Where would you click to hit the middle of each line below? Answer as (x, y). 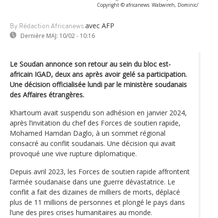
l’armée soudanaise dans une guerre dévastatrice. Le (92, 182)
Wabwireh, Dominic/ (175, 5)
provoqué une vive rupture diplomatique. (73, 153)
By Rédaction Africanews (47, 26)
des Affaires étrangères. (47, 94)
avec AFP (100, 25)
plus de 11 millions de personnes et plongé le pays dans (97, 202)
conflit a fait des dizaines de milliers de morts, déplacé (95, 192)
